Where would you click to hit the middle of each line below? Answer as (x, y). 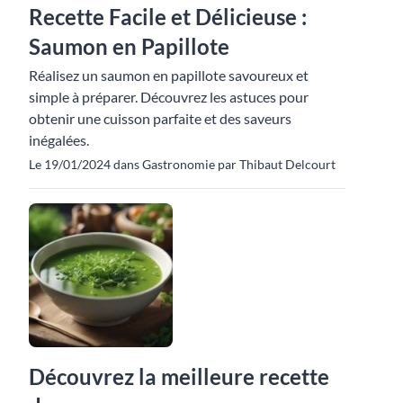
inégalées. (59, 139)
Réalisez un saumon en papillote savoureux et (169, 75)
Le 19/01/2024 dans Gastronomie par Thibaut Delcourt (182, 164)
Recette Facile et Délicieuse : (168, 16)
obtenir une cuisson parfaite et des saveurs (160, 118)
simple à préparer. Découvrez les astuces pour (169, 96)
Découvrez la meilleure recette (179, 376)
